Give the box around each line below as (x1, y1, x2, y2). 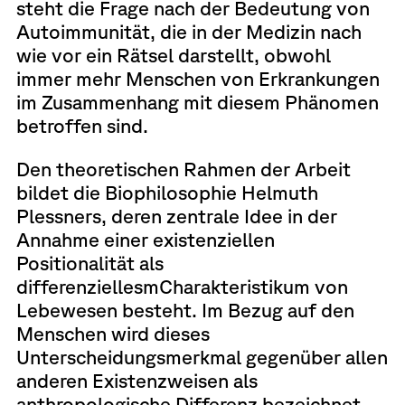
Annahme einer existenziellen (15, 227, 275, 250)
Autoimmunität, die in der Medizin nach (15, 20, 362, 43)
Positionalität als (15, 250, 164, 274)
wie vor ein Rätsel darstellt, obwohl (15, 43, 331, 67)
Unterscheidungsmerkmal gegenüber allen (15, 344, 388, 368)
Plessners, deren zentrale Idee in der (15, 203, 337, 227)
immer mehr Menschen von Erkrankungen (15, 67, 380, 90)
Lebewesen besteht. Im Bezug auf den (15, 297, 354, 321)
